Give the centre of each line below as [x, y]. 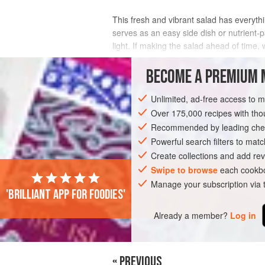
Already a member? [191, 215]
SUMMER [237, 116]
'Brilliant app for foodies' [66, 195]
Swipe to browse [185, 170]
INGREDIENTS [142, 72]
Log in [243, 215]
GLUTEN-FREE [146, 116]
